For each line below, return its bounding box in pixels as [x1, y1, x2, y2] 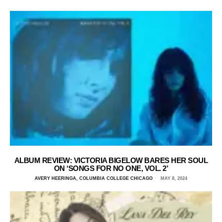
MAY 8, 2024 [159, 176, 187, 181]
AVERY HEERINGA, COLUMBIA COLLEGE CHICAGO [35, 176, 153, 181]
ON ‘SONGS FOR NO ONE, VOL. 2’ [54, 164, 168, 173]
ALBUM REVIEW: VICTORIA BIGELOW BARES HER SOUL [14, 156, 208, 165]
